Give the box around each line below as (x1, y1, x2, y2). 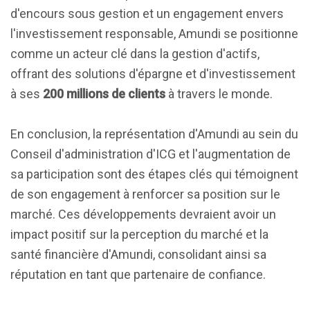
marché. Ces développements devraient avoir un (10, 207, 276, 221)
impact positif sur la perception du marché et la (10, 227, 268, 241)
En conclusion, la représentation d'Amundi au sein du (10, 127, 298, 141)
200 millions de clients (43, 86, 165, 101)
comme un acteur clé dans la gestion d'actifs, (10, 46, 259, 61)
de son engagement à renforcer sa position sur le (10, 187, 280, 201)
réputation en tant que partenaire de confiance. (10, 267, 266, 282)
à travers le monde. (165, 86, 273, 101)
